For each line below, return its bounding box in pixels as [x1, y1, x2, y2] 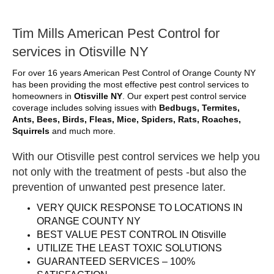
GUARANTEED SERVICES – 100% [37, 256, 195, 267]
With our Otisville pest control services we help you [12, 150, 260, 163]
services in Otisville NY [12, 44, 149, 60]
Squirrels [12, 126, 50, 136]
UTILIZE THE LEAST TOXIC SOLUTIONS [37, 243, 222, 254]
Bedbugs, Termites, [159, 103, 240, 113]
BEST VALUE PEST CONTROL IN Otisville [37, 229, 226, 240]
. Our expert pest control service [122, 91, 246, 102]
